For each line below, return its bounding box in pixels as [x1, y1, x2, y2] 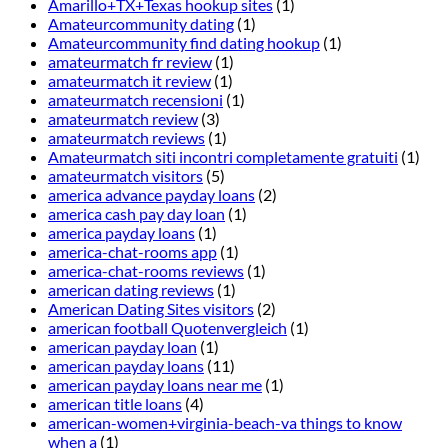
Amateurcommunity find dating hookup [48, 33, 320, 53]
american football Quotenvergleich [48, 318, 287, 338]
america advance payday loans [48, 185, 255, 205]
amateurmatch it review [48, 71, 211, 91]
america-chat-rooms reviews [48, 261, 244, 281]
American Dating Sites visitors [48, 299, 254, 319]
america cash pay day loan [48, 204, 225, 224]
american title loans [48, 394, 182, 414]
